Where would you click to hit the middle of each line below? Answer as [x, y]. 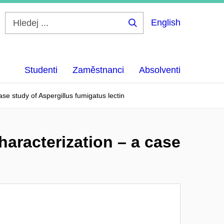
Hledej [148, 30]
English [166, 22]
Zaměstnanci [98, 70]
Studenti [41, 70]
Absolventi [160, 70]
